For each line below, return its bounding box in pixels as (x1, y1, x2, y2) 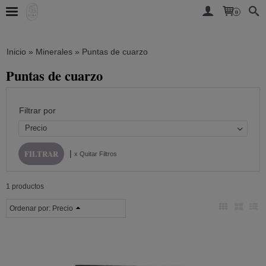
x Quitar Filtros (74, 150, 117, 157)
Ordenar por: (9, 204, 52, 213)
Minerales (36, 47, 72, 56)
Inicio (7, 47, 26, 56)
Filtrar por (19, 106, 56, 115)
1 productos (6, 182, 44, 191)
